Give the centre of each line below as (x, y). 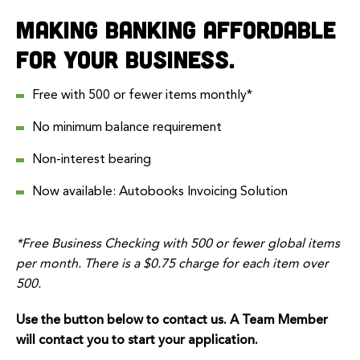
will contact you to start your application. (137, 340)
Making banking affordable (176, 29)
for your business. (125, 58)
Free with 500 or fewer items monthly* (142, 95)
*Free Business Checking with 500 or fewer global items (178, 244)
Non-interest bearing (92, 160)
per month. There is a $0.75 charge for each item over (172, 264)
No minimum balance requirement (127, 127)
